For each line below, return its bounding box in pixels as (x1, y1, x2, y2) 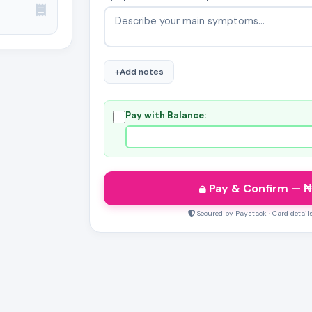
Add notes (120, 66, 164, 77)
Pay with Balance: (125, 109, 206, 121)
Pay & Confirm (208, 181, 288, 196)
